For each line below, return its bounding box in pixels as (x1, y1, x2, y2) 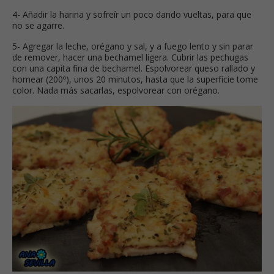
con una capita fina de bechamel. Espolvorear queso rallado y (12, 62, 255, 75)
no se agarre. (12, 20, 64, 32)
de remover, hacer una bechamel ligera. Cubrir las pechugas (12, 51, 248, 64)
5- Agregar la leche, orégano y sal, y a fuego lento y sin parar (12, 40, 253, 53)
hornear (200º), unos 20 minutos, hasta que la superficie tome (12, 73, 258, 86)
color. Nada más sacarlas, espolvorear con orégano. (12, 84, 220, 97)
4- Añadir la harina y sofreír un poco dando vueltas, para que (12, 9, 251, 21)
